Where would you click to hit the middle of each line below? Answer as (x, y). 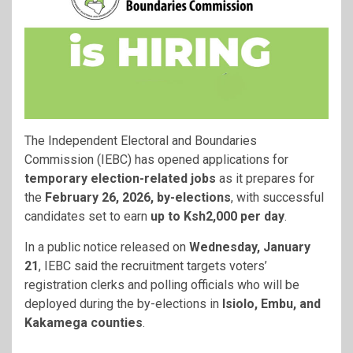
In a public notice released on (107, 247)
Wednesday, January (250, 247)
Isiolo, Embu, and (271, 304)
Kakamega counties (84, 323)
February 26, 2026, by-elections (138, 198)
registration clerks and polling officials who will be (162, 285)
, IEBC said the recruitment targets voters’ (153, 266)
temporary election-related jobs (120, 179)
